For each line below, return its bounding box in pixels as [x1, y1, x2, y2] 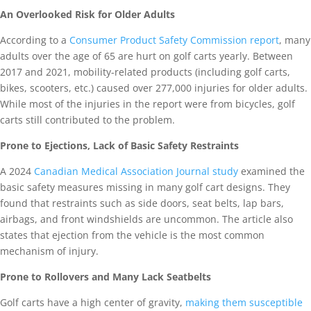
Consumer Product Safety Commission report [69, 33, 279, 47]
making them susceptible [185, 296, 303, 310]
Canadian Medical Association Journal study [34, 165, 238, 178]
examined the [238, 165, 305, 178]
